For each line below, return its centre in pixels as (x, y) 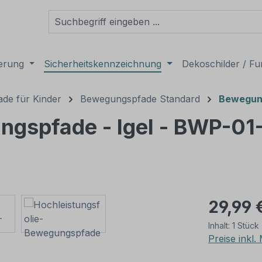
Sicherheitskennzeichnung (103, 64)
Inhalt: (220, 225)
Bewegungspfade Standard (140, 99)
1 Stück (246, 225)
